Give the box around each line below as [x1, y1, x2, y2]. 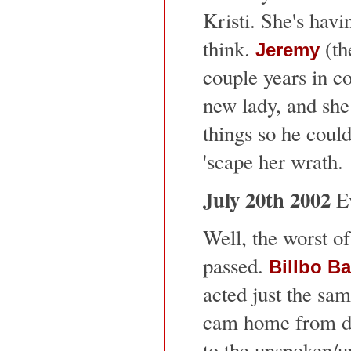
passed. [202, 251, 269, 280]
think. [202, 34, 255, 63]
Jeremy [255, 38, 320, 60]
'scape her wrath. [202, 147, 343, 175]
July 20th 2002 [202, 183, 331, 215]
